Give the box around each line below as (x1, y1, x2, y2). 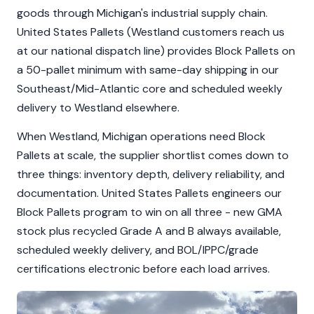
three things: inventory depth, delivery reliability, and (17, 167, 285, 182)
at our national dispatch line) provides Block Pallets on (17, 43, 295, 58)
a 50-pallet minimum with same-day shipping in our (17, 62, 279, 77)
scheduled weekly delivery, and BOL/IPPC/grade (17, 243, 259, 257)
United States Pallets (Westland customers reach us (17, 25, 285, 39)
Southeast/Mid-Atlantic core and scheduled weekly (17, 81, 282, 96)
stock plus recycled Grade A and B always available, (17, 224, 281, 238)
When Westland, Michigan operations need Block (17, 129, 266, 144)
